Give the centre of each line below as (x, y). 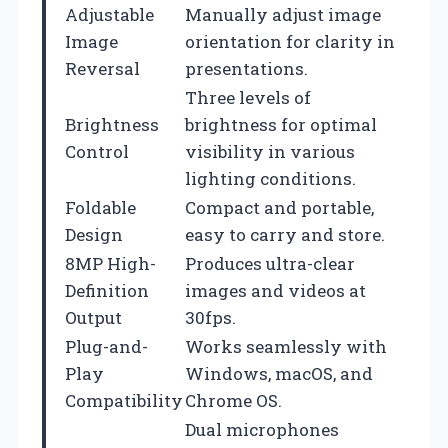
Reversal (102, 68)
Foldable (100, 207)
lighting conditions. (270, 178)
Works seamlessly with (286, 346)
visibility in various (270, 151)
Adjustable (109, 14)
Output (93, 317)
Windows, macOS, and (279, 373)
